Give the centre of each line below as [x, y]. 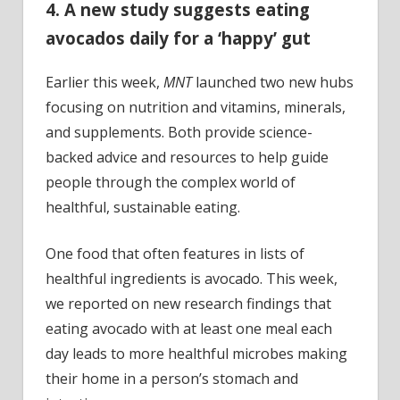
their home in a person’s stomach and [172, 379]
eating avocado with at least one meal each [189, 329]
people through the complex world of [171, 183]
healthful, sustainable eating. [143, 208]
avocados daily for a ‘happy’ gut [178, 38]
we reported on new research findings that [188, 304]
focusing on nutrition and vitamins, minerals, [196, 108]
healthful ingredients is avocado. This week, [192, 279]
